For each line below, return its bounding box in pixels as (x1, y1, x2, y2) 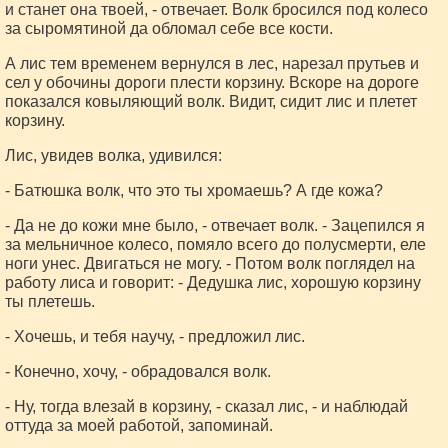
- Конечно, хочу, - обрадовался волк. (5, 363, 271, 380)
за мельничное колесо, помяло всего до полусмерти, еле (5, 236, 426, 253)
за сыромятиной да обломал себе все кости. (5, 20, 333, 37)
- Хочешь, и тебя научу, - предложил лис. (5, 328, 305, 345)
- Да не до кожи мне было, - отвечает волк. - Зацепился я (5, 217, 425, 234)
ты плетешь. (5, 293, 95, 310)
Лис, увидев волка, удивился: (5, 147, 222, 164)
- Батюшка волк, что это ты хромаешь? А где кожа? (5, 182, 383, 199)
